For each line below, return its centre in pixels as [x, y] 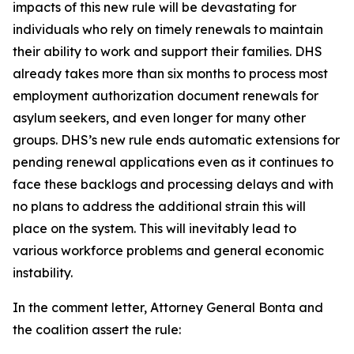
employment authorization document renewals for [166, 96]
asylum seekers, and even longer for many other [159, 118]
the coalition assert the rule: [98, 330]
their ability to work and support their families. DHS [168, 51]
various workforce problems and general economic [168, 250]
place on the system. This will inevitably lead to [154, 228]
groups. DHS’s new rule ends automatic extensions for [176, 140]
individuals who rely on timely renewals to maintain [168, 29]
